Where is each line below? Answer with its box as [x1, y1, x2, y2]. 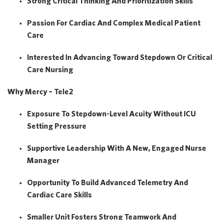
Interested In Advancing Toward [27, 53, 140, 61]
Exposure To [27, 109, 71, 118]
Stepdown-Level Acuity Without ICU [71, 109, 196, 118]
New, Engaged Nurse [133, 143, 206, 152]
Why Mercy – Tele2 [7, 87, 73, 96]
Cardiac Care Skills [27, 190, 92, 199]
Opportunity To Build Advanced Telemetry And [27, 178, 188, 187]
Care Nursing [27, 65, 73, 74]
